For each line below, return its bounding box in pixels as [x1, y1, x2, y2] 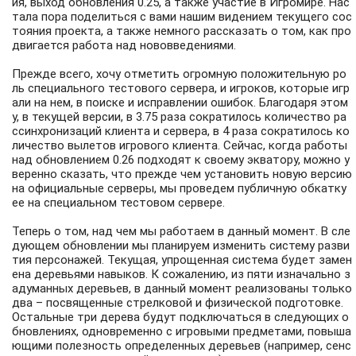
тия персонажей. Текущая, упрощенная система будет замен [12, 253, 352, 268]
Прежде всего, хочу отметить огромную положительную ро [12, 67, 346, 82]
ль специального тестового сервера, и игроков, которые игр [12, 81, 350, 96]
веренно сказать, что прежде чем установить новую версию [12, 167, 352, 182]
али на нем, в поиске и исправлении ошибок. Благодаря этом [12, 95, 348, 110]
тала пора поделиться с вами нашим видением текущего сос [12, 10, 352, 25]
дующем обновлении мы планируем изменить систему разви [12, 238, 350, 253]
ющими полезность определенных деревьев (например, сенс [12, 339, 351, 354]
